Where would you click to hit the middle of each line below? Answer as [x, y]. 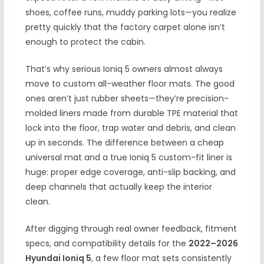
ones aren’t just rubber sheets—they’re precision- [127, 99]
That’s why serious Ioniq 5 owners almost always [124, 69]
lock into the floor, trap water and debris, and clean [130, 128]
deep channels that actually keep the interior [118, 187]
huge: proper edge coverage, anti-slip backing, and [130, 172]
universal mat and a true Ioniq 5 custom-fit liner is [128, 158]
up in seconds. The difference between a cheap [124, 143]
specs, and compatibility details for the [107, 244]
